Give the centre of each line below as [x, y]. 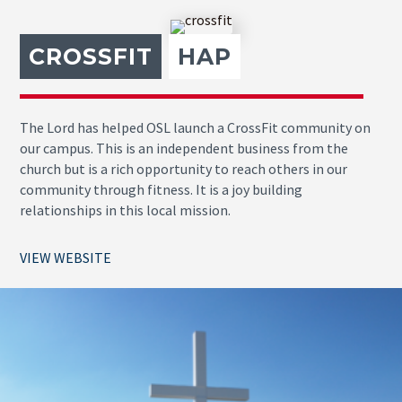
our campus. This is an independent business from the [184, 148]
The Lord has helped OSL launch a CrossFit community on [196, 127]
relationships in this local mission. [126, 210]
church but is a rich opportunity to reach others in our [184, 168]
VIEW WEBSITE [66, 257]
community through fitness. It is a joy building [162, 189]
